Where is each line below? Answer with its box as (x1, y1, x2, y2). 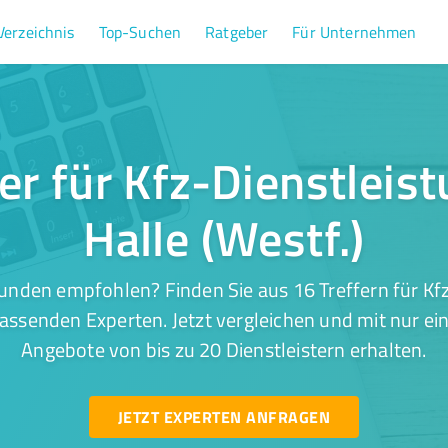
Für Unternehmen (292, 21, 417, 43)
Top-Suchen (98, 21, 182, 43)
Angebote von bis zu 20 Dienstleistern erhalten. (21, 335, 427, 363)
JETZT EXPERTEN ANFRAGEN (117, 405, 330, 428)
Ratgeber (205, 21, 269, 43)
